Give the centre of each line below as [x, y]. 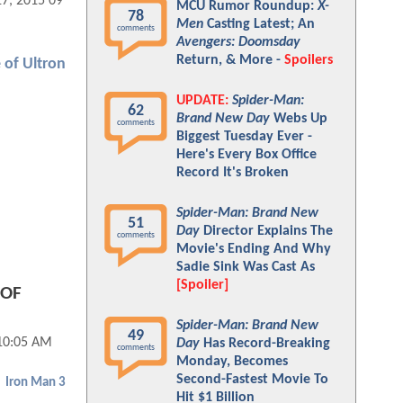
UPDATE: [202, 101]
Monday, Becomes [232, 362]
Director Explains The [266, 231]
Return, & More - [230, 60]
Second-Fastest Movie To [252, 380]
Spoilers [309, 60]
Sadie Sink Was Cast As [246, 267]
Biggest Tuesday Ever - [244, 137]
